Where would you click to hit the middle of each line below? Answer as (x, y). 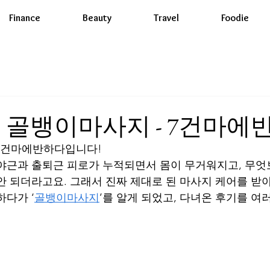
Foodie (235, 18)
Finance (25, 18)
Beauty (97, 18)
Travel (166, 18)
